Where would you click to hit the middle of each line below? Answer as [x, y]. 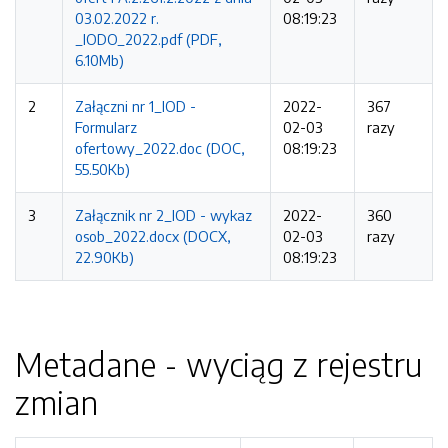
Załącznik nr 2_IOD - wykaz [163, 215]
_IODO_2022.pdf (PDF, [148, 39]
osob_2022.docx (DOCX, [153, 236]
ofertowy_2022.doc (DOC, [160, 148]
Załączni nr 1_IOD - [135, 106]
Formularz [106, 127]
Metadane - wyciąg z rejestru [218, 364]
